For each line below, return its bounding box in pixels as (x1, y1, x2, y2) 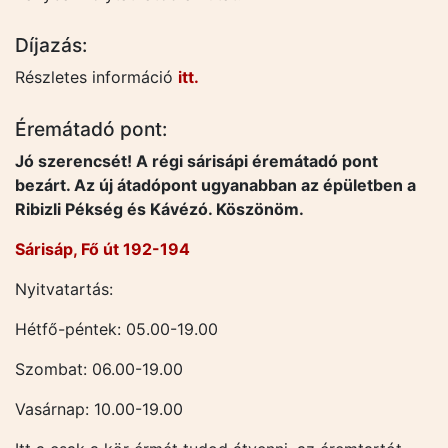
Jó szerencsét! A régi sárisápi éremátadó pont (15, 151, 378, 172)
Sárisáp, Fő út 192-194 (15, 239, 190, 260)
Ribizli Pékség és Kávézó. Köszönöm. (15, 199, 304, 220)
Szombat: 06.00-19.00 (15, 359, 183, 380)
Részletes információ (15, 67, 178, 88)
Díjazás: (15, 33, 87, 58)
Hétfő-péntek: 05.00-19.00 (15, 319, 218, 340)
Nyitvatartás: (15, 279, 113, 300)
